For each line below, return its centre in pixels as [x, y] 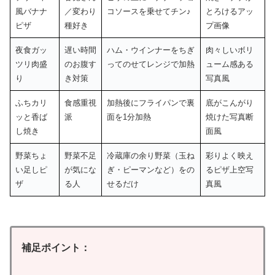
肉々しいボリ [230, 50]
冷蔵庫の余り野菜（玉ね [151, 156]
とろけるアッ [230, 12]
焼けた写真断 [230, 117]
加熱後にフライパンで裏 [151, 103]
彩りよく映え [230, 156]
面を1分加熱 [129, 117]
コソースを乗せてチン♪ [149, 12]
